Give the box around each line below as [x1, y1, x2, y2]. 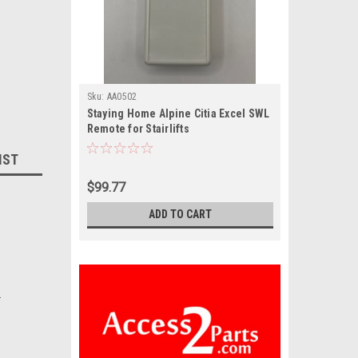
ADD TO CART [148, 208, 212, 221]
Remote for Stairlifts [86, 122, 189, 135]
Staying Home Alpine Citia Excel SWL [86, 107, 270, 120]
